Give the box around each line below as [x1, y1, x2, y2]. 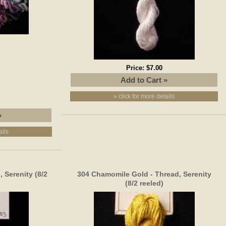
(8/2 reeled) [125, 179, 163, 187]
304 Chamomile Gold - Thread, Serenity [77, 169, 211, 178]
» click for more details [114, 92, 175, 100]
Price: [126, 64, 146, 72]
